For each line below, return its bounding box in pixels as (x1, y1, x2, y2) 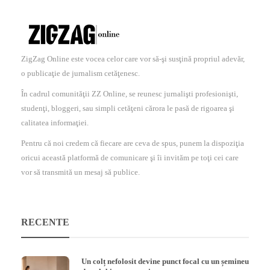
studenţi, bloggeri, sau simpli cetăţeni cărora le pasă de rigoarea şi (21, 104, 234, 113)
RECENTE (21, 217, 69, 228)
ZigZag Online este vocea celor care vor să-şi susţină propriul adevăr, (21, 54, 245, 64)
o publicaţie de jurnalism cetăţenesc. (21, 69, 140, 78)
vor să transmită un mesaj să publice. (21, 168, 140, 177)
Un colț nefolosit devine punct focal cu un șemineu (81, 257, 249, 266)
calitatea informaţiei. (21, 118, 89, 128)
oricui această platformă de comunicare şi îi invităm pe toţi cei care (21, 153, 239, 163)
